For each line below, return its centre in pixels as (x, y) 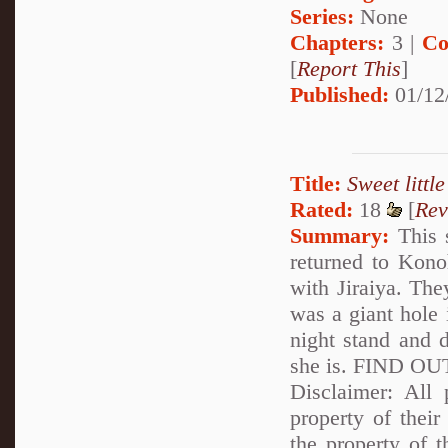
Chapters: (337, 43)
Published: (339, 95)
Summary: (339, 235)
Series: (322, 17)
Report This (349, 69)
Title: (315, 183)
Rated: (321, 209)
